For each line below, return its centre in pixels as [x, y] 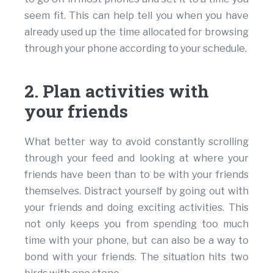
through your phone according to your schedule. [136, 49]
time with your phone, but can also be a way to [136, 241]
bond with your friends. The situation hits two [136, 257]
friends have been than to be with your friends [136, 175]
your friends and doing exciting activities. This [136, 208]
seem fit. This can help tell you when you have [136, 16]
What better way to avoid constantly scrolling [136, 142]
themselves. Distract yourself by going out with [136, 191]
